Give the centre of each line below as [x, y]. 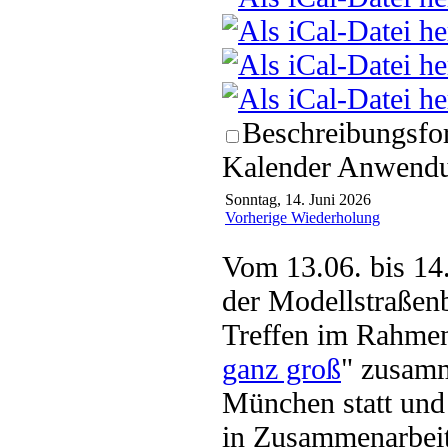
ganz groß [281, 368]
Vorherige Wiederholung [302, 217]
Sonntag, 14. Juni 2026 [298, 199]
